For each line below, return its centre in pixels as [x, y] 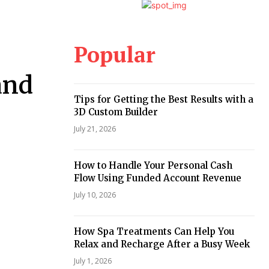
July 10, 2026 [95, 195]
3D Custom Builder [116, 112]
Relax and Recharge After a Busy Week [162, 244]
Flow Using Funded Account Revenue [157, 178]
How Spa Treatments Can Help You [154, 232]
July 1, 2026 [92, 261]
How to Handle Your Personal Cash [153, 166]
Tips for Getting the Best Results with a [163, 100]
